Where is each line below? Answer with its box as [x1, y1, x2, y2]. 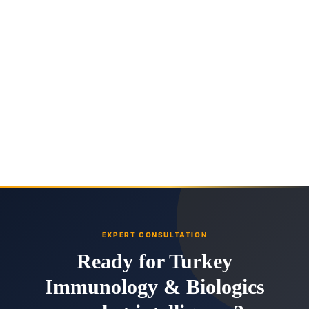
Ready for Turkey [77, 250, 232, 273]
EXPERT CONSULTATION [101, 230, 208, 239]
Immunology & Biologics [44, 275, 265, 299]
